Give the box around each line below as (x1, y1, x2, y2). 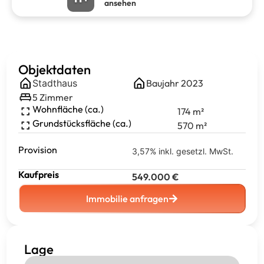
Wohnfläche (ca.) (32, 103, 104, 115)
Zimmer (39, 91, 73, 103)
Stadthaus (32, 77, 77, 89)
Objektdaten (18, 61, 91, 78)
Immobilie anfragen (86, 193, 169, 204)
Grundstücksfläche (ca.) (32, 117, 131, 129)
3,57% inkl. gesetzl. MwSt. (132, 146, 233, 156)
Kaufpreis (18, 169, 59, 180)
